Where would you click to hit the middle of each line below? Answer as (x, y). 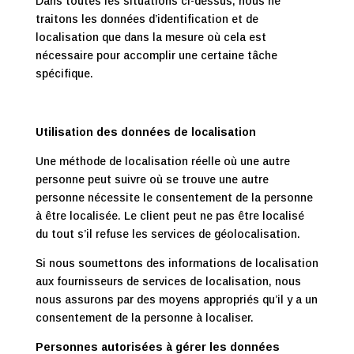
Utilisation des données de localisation (145, 132)
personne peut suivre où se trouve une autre (152, 179)
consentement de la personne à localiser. (144, 318)
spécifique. (64, 73)
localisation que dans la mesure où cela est (151, 37)
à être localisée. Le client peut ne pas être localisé (169, 216)
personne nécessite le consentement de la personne (174, 198)
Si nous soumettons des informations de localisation (177, 263)
